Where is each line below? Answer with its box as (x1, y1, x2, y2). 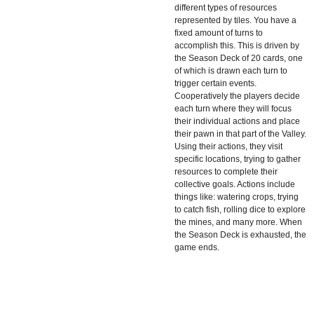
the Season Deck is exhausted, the (175, 229, 306, 240)
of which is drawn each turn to (175, 65, 287, 76)
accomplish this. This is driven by (175, 40, 299, 50)
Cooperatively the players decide (175, 90, 300, 101)
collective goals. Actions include (175, 179, 295, 189)
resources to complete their (175, 166, 278, 177)
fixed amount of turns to (175, 27, 263, 38)
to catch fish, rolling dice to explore (175, 204, 306, 214)
